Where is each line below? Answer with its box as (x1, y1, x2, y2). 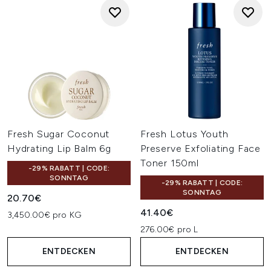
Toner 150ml (140, 157, 199, 169)
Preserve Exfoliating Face (140, 143, 261, 154)
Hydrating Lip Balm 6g (7, 143, 111, 154)
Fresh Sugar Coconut (7, 128, 110, 140)
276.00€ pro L (140, 224, 198, 235)
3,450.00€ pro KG (7, 210, 82, 220)
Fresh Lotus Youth (140, 128, 229, 140)
